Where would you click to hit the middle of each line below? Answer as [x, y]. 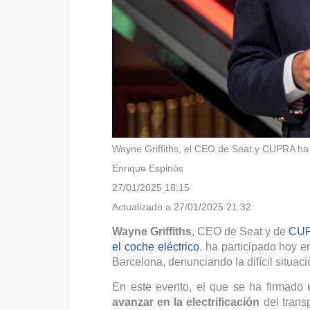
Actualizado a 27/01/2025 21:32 [183, 207]
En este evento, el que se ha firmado [208, 286]
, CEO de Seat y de [240, 231]
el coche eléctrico [156, 246]
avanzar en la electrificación [186, 302]
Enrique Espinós [148, 168]
